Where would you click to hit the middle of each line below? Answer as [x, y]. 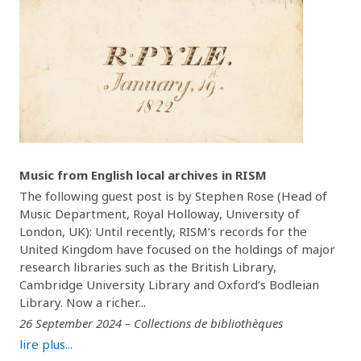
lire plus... [46, 344]
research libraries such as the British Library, [148, 267]
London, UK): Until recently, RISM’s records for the [163, 231]
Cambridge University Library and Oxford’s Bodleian [169, 284]
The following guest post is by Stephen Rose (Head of [173, 196]
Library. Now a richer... [83, 302]
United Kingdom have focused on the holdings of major [177, 249]
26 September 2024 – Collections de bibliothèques [151, 323]
